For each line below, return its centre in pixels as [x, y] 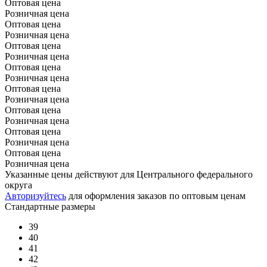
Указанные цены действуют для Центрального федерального [129, 174]
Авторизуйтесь [35, 195]
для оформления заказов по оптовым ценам [156, 195]
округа [18, 185]
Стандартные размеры [50, 206]
